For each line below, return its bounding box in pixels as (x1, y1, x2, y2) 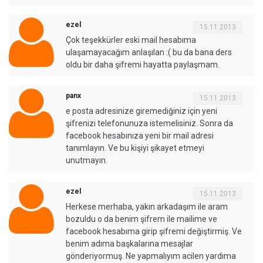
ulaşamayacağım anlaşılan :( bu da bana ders (66, 47, 232, 57)
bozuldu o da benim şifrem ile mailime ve (66, 214, 217, 224)
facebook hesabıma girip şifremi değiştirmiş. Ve (66, 226, 242, 236)
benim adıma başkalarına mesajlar (66, 238, 193, 248)
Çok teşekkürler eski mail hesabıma (66, 35, 196, 45)
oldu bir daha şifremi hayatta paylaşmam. (66, 59, 220, 69)
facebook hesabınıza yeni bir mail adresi (66, 130, 214, 140)
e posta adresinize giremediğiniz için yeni (66, 106, 217, 116)
